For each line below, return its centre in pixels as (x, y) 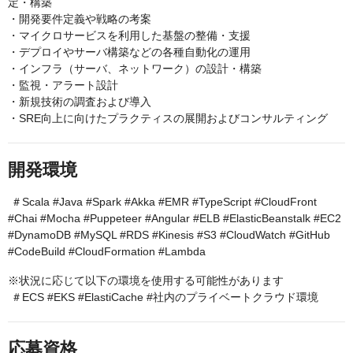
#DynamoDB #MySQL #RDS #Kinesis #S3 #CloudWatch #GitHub (169, 235)
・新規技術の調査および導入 (80, 102)
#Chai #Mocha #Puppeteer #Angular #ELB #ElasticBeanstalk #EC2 (175, 219)
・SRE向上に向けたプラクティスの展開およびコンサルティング (168, 119)
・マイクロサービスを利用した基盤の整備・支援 (129, 36)
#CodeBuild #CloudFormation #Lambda (107, 252)
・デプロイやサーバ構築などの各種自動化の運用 (129, 52)
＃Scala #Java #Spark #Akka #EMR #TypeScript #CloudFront (162, 202)
